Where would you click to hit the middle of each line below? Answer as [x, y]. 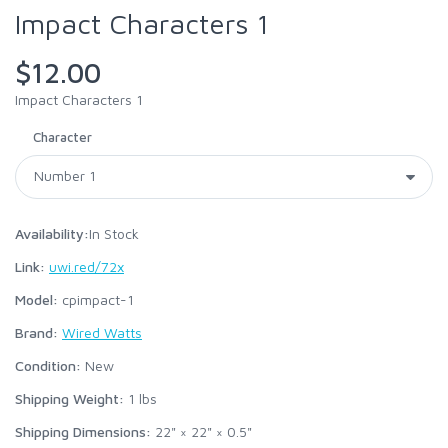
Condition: [48, 365]
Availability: [52, 233]
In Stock [114, 233]
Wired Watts [102, 332]
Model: [36, 299]
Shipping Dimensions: [83, 431]
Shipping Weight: [69, 398]
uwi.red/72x [86, 266]
